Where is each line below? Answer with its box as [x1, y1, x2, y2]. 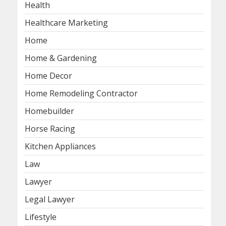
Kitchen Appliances [25, 141, 96, 152]
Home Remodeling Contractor [25, 88, 138, 99]
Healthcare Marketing [25, 17, 108, 29]
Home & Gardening [25, 52, 97, 64]
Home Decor [25, 70, 72, 82]
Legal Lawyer [25, 194, 75, 205]
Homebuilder [25, 105, 74, 117]
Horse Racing [25, 123, 75, 135]
